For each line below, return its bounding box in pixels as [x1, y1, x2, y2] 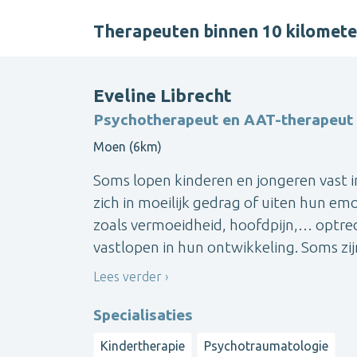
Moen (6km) [93, 139, 162, 154]
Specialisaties [93, 306, 193, 324]
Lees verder [93, 269, 162, 284]
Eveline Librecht [93, 84, 232, 105]
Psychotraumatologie [204, 339, 329, 354]
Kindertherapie [100, 339, 185, 354]
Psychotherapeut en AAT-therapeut [93, 110, 353, 128]
